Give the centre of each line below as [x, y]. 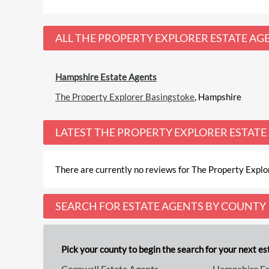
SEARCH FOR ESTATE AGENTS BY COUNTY [161, 206]
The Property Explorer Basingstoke [125, 96]
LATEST [74, 132]
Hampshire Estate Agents [106, 77]
